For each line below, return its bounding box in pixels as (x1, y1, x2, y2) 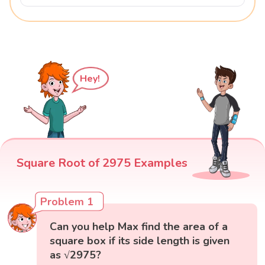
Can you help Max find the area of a (50, 219, 228, 234)
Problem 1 (40, 195, 94, 209)
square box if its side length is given (50, 234, 230, 248)
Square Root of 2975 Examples (17, 155, 188, 172)
